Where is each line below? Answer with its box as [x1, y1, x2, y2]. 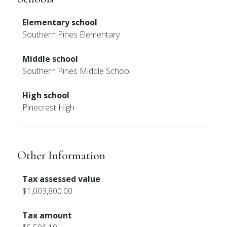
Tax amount [22, 210, 72, 221]
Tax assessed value [22, 173, 101, 184]
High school [22, 90, 70, 101]
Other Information [17, 148, 106, 163]
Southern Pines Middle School [22, 65, 131, 77]
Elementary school [22, 17, 98, 28]
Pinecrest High [22, 102, 75, 113]
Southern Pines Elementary [22, 29, 120, 40]
